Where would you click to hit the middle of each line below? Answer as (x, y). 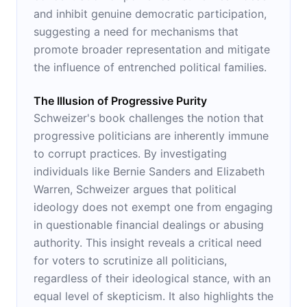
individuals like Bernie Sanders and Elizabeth (149, 171)
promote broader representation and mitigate (152, 49)
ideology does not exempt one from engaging (153, 207)
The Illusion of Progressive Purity (120, 100)
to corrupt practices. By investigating (130, 153)
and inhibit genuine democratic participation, (150, 13)
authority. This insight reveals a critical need (148, 242)
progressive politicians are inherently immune (151, 135)
